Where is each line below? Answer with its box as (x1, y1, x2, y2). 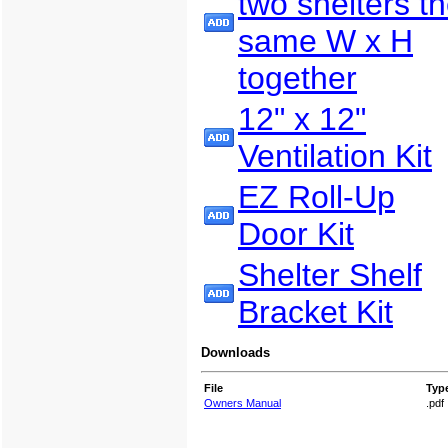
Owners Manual (204, 396, 281, 409)
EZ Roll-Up (238, 179, 395, 216)
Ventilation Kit (238, 138, 432, 175)
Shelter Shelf (238, 257, 422, 294)
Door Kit (238, 216, 354, 253)
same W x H (238, 23, 413, 60)
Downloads (201, 345, 270, 361)
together (238, 60, 357, 97)
